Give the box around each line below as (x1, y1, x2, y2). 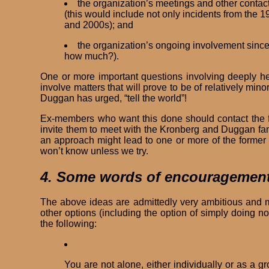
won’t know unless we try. (40, 145, 149, 156)
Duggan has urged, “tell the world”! (40, 92, 187, 103)
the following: (40, 219, 97, 229)
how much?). (64, 50, 119, 61)
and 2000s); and (64, 19, 134, 30)
